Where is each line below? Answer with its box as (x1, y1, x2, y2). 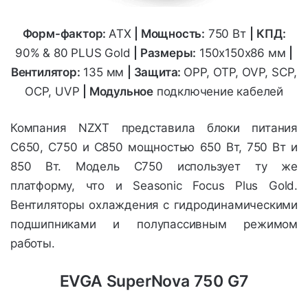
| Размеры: (133, 46, 197, 60)
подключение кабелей (153, 85, 283, 99)
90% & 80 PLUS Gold (14, 46, 134, 60)
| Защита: (127, 65, 184, 80)
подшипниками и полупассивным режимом (10, 217, 298, 232)
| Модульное (82, 85, 153, 99)
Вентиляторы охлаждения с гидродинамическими (10, 198, 298, 212)
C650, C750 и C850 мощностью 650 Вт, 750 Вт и (10, 140, 298, 155)
